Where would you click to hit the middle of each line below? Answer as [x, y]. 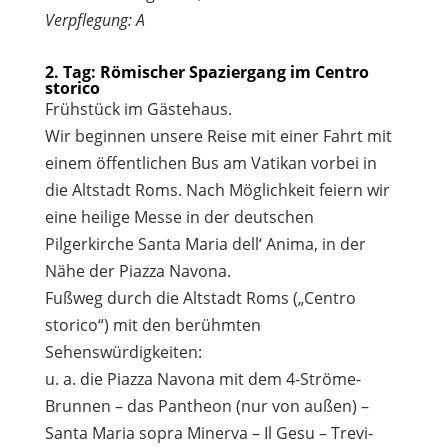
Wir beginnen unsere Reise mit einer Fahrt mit [218, 135]
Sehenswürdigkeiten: [123, 351]
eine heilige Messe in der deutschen [179, 216]
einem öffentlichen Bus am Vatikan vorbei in [210, 162]
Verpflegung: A [94, 19]
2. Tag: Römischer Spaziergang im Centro [206, 71]
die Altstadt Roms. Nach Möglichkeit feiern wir [217, 189]
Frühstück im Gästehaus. [138, 108]
